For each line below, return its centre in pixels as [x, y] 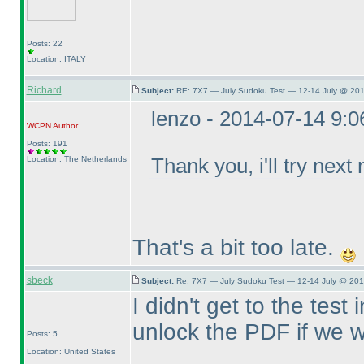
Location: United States [71, 351]
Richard [44, 90]
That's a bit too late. [236, 247]
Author [64, 126]
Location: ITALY [56, 59]
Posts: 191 [47, 143]
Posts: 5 [42, 334]
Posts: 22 [44, 43]
